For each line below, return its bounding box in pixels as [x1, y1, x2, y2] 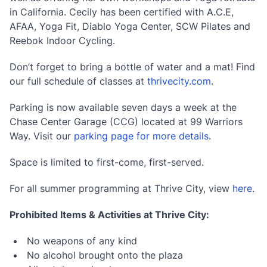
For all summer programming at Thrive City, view [10, 182, 232, 195]
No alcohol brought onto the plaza [27, 249, 184, 262]
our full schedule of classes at [10, 75, 147, 88]
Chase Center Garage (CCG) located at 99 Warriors [10, 116, 243, 128]
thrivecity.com [147, 75, 211, 88]
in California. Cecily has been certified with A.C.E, [10, 6, 234, 18]
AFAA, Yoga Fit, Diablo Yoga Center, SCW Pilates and [10, 20, 250, 33]
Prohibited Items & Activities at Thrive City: [10, 209, 209, 221]
